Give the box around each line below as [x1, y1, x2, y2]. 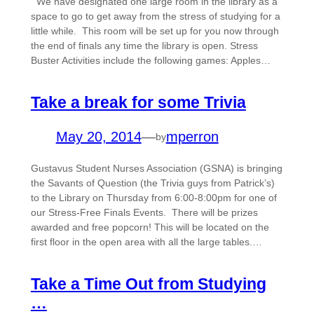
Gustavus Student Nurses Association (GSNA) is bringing [30, 163, 282, 175]
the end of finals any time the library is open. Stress [30, 40, 258, 52]
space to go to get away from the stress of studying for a [30, 11, 280, 22]
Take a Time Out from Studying [30, 274, 266, 293]
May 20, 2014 [55, 129, 142, 145]
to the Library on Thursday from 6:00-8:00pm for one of [30, 192, 277, 204]
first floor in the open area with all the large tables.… [30, 236, 262, 248]
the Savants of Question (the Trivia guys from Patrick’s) [30, 177, 275, 189]
